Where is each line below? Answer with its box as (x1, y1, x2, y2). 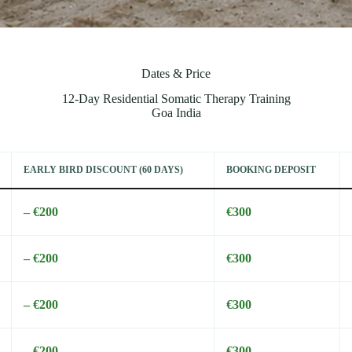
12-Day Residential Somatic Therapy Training (61, 92, 291, 106)
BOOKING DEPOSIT (226, 164, 316, 176)
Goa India (151, 106, 201, 120)
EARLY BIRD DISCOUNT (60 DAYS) (24, 164, 183, 176)
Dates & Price (141, 66, 211, 80)
